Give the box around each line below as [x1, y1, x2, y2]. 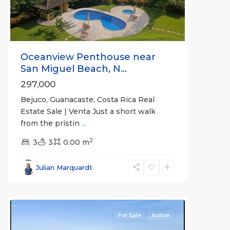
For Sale [118, 211, 141, 219]
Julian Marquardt [36, 163, 92, 171]
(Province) [21, 184, 59, 194]
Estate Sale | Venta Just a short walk [21, 106, 156, 116]
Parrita [21, 161, 46, 170]
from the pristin [21, 118, 82, 128]
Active [151, 211, 169, 219]
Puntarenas [21, 172, 64, 182]
